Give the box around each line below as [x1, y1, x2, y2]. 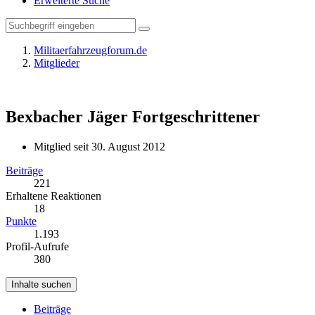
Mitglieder [34, 57, 79, 69]
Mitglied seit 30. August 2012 [34, 140, 165, 153]
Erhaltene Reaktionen [6, 189, 101, 202]
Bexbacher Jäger [6, 107, 128, 126]
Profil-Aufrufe [6, 240, 69, 252]
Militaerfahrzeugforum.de [34, 44, 147, 56]
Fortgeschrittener [132, 107, 260, 126]
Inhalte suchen [11, 278, 71, 290]
